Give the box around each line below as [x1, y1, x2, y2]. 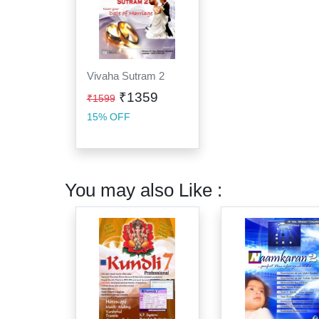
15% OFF [86, 111, 130, 123]
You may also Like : [64, 179, 222, 201]
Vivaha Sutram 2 [86, 70, 164, 83]
